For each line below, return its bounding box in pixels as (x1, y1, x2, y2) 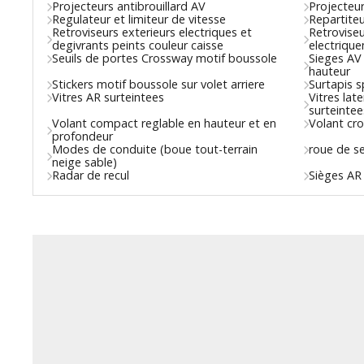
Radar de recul (52, 167, 130, 184)
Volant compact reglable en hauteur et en (52, 115, 277, 132)
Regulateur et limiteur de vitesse (52, 11, 227, 28)
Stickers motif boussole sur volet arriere (52, 76, 266, 93)
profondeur (52, 128, 114, 145)
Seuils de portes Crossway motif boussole (52, 50, 278, 67)
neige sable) (52, 154, 118, 171)
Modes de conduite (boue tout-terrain (52, 141, 258, 158)
